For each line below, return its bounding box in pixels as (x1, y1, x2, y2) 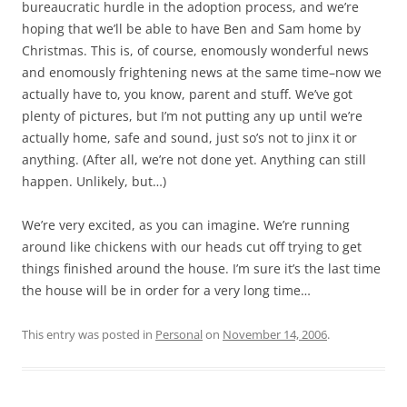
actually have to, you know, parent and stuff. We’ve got (22, 85, 352, 103)
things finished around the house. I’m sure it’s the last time (22, 260, 381, 277)
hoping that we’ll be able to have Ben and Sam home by (22, 20, 361, 37)
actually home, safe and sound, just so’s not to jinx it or (22, 129, 357, 146)
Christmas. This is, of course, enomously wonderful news (22, 42, 369, 59)
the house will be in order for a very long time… (22, 282, 311, 299)
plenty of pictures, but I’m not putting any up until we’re (22, 107, 362, 124)
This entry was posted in (22, 326, 155, 342)
